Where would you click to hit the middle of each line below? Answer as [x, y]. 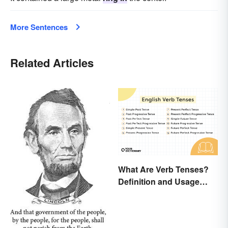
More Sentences [39, 27]
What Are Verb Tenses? [163, 169]
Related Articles [52, 63]
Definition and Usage [159, 181]
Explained [137, 193]
